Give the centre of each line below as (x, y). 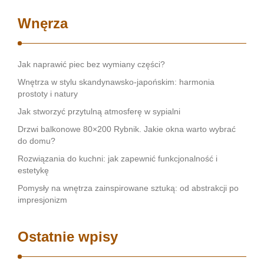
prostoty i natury (48, 94)
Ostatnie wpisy (68, 237)
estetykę (33, 170)
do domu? (37, 141)
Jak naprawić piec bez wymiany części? (91, 64)
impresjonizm (42, 200)
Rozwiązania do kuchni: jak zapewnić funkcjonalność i (118, 159)
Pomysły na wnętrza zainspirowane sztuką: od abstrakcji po (128, 188)
